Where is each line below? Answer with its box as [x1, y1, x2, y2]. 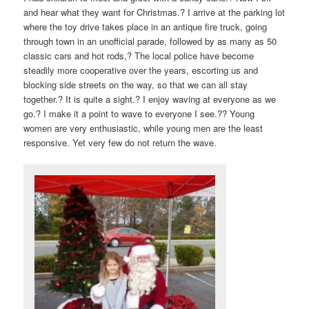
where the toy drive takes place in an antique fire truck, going [23, 20, 268, 34]
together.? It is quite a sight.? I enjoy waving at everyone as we [23, 92, 277, 106]
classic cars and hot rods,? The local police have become [23, 49, 255, 63]
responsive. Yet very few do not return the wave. [23, 136, 217, 150]
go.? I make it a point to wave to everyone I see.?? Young [23, 107, 255, 121]
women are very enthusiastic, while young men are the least [23, 121, 263, 135]
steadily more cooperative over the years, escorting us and [23, 63, 259, 77]
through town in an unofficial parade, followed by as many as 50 [23, 34, 277, 48]
